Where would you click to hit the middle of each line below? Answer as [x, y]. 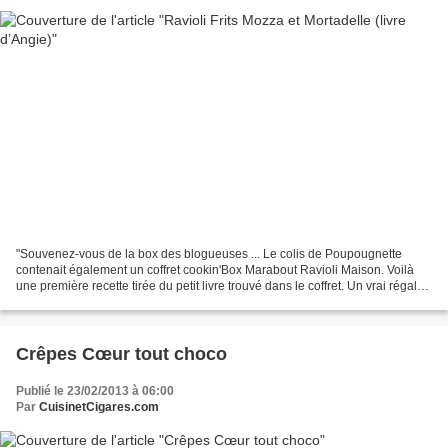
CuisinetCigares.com [99, 407]
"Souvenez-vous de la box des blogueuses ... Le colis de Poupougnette [209, 254]
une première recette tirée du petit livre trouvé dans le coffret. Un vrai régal [216, 286]
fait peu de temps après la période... [113, 302]
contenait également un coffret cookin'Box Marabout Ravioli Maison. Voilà [215, 270]
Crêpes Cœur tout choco [121, 354]
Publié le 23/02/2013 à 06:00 [95, 391]
